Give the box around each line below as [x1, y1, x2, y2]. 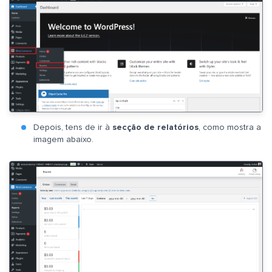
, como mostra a [199, 123, 261, 132]
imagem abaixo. [33, 135, 93, 144]
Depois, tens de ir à [33, 123, 112, 132]
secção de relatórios [112, 123, 199, 132]
